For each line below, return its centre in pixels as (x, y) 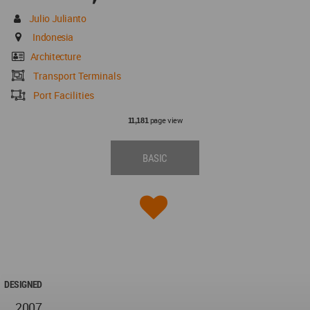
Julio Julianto (57, 19)
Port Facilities (64, 95)
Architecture (55, 57)
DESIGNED (23, 284)
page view (165, 120)
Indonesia (53, 37)
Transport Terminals (77, 76)
